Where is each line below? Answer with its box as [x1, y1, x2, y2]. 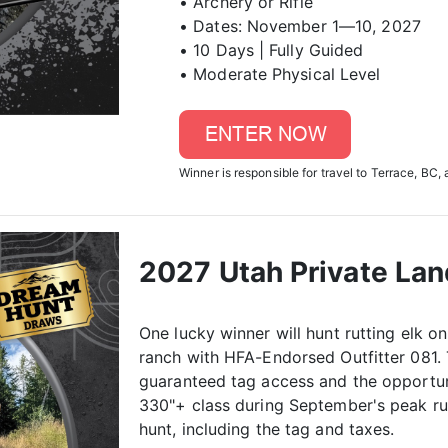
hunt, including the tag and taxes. [139, 419, 395, 439]
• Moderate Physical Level [179, 64, 381, 84]
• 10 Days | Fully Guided [179, 40, 364, 60]
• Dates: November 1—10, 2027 [179, 16, 421, 36]
